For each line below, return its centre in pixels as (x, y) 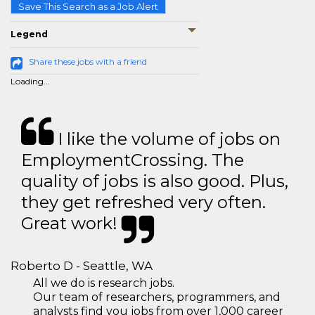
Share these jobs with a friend (88, 62)
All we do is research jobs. (104, 283)
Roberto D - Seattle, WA (82, 266)
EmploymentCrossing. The (133, 160)
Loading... (30, 81)
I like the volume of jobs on (167, 139)
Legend (29, 34)
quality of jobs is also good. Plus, (155, 181)
